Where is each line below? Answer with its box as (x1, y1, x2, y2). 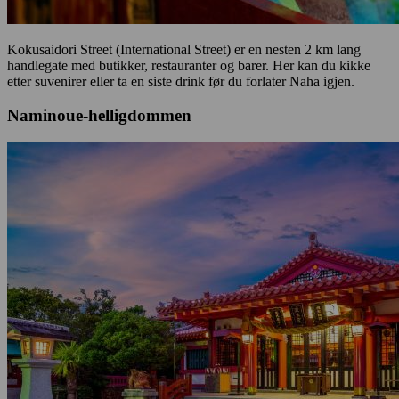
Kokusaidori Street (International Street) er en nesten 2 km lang (7, 41, 361, 57)
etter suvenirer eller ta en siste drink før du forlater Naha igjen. (7, 73, 354, 89)
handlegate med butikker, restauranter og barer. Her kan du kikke (7, 57, 370, 73)
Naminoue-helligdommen (7, 106, 191, 126)
